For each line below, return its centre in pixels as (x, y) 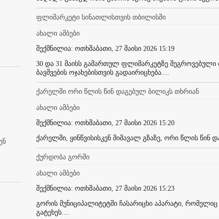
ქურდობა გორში (63, 157)
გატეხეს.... (53, 212)
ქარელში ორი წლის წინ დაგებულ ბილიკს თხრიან (118, 91)
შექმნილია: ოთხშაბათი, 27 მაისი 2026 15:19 (105, 48)
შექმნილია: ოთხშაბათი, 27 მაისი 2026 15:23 (105, 188)
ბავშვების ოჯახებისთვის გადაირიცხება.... (103, 72)
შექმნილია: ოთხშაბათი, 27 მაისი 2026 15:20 (105, 123)
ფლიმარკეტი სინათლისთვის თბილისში (101, 17)
